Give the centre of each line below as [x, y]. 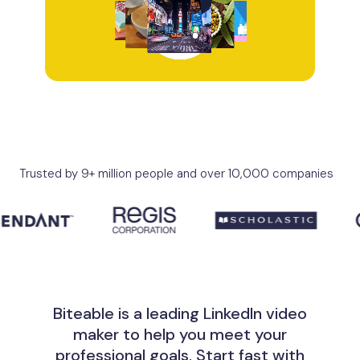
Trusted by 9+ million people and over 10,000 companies [176, 174]
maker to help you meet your [180, 334]
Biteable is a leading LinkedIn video [180, 313]
